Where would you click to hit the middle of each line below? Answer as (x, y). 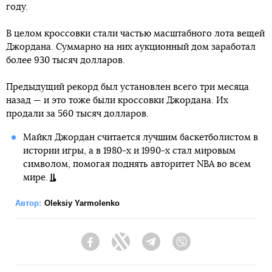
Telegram (178, 247)
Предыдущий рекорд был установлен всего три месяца (127, 87)
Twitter (143, 247)
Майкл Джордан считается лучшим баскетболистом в (140, 138)
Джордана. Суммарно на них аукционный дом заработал (131, 47)
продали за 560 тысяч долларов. (77, 114)
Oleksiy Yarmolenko (82, 203)
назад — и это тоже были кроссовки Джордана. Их (117, 101)
